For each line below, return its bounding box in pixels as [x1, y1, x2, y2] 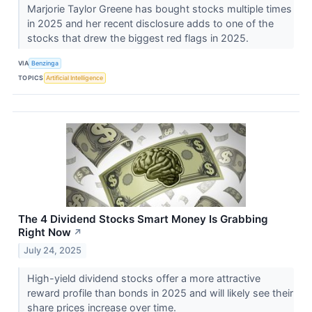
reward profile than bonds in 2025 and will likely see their [26, 286, 293, 299]
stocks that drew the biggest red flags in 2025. [26, 32, 251, 45]
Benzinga [31, 58, 59, 67]
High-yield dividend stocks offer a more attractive [26, 272, 260, 284]
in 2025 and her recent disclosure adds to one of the [26, 17, 274, 30]
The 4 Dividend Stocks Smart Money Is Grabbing [18, 212, 268, 226]
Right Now [18, 226, 71, 240]
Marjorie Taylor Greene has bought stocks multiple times [26, 3, 292, 15]
